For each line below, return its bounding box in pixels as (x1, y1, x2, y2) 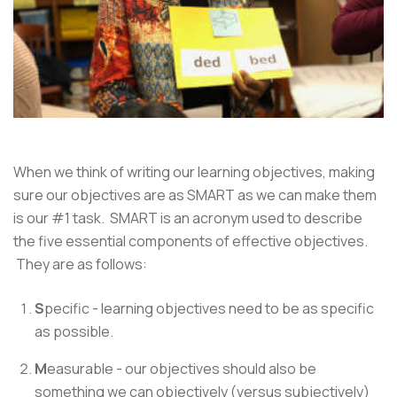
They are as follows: (13, 253, 147, 274)
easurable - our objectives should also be (47, 358, 316, 378)
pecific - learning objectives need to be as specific (44, 298, 374, 318)
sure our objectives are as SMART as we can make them (13, 184, 377, 205)
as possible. (35, 321, 113, 341)
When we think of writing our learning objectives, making (13, 161, 375, 182)
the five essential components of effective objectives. (13, 230, 368, 251)
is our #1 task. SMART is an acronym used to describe (13, 207, 362, 228)
